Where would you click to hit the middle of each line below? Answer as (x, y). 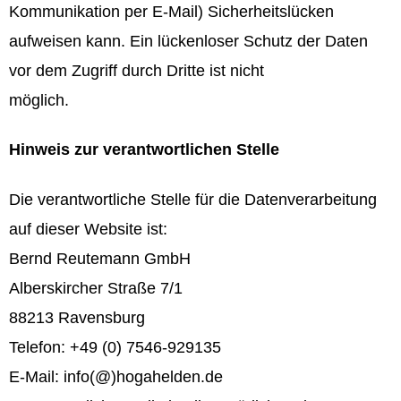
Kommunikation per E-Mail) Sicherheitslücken (171, 11)
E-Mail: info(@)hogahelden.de (116, 376)
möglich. (39, 100)
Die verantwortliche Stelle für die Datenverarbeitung (193, 199)
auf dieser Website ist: (88, 229)
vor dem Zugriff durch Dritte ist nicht (137, 70)
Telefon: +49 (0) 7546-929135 (115, 347)
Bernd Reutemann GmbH (100, 258)
